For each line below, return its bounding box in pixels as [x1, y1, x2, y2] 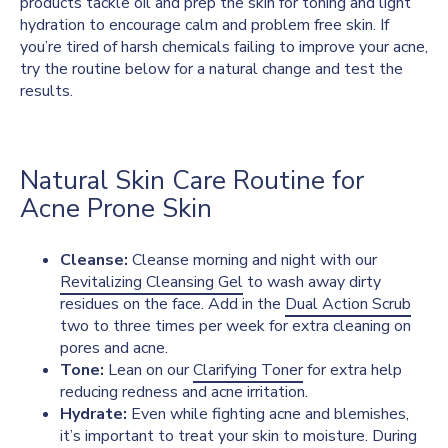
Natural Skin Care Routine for [20, 162, 364, 198]
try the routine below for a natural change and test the [20, 57, 403, 80]
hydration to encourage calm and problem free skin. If [20, 13, 389, 36]
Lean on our [108, 358, 193, 381]
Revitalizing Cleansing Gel [60, 270, 243, 293]
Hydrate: [60, 402, 131, 425]
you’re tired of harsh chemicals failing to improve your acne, [20, 35, 428, 58]
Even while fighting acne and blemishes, [131, 402, 409, 425]
